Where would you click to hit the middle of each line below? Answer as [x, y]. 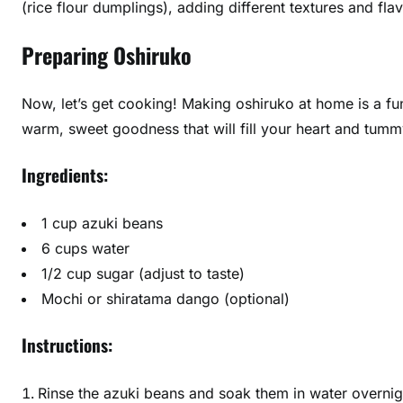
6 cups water [85, 248]
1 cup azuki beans [102, 223]
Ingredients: [65, 175]
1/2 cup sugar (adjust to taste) [143, 273]
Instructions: [67, 345]
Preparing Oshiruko [107, 54]
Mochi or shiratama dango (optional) [166, 298]
